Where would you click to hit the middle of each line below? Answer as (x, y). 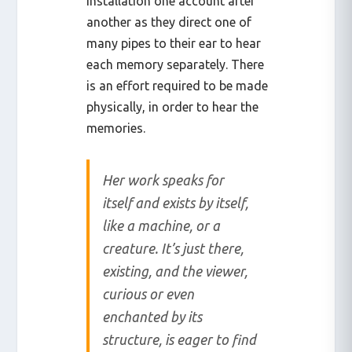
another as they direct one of (169, 22)
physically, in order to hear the (173, 106)
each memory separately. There (176, 64)
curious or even (148, 294)
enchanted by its (152, 317)
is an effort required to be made (178, 85)
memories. (116, 128)
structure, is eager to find (180, 339)
